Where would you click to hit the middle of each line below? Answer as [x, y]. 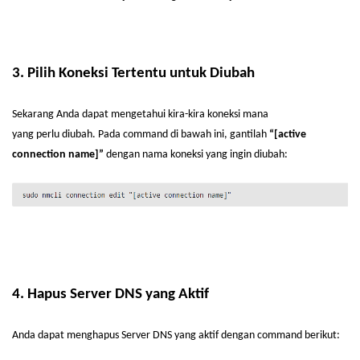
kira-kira [186, 115]
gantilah [248, 135]
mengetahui [138, 115]
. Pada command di [137, 135]
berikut [321, 335]
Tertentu [139, 74]
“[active [288, 135]
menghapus [93, 335]
